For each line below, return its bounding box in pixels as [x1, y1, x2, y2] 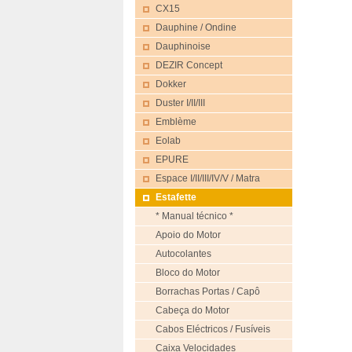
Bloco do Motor [156, 268, 220, 277]
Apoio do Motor [156, 230, 221, 240]
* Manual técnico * [156, 211, 233, 221]
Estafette [156, 192, 196, 202]
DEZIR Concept [156, 60, 222, 70]
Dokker [156, 79, 186, 89]
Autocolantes [156, 249, 211, 258]
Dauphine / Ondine [156, 23, 236, 32]
